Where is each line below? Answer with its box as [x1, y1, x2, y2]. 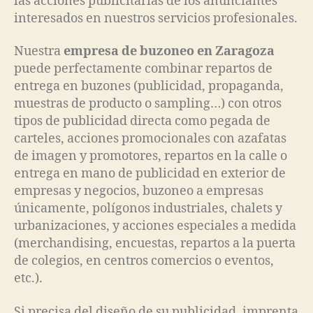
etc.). [14, 270, 43, 287]
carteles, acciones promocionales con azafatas [14, 131, 286, 147]
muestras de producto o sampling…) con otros [14, 96, 282, 112]
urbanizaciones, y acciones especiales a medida [14, 218, 296, 235]
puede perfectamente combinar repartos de [14, 61, 272, 78]
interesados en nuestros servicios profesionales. [14, 10, 298, 27]
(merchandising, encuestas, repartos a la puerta [14, 235, 296, 252]
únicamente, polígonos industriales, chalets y [14, 201, 282, 217]
